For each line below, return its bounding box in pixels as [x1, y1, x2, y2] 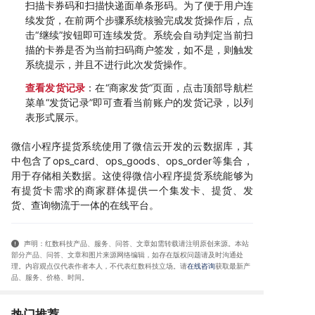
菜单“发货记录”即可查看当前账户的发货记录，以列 [25, 96, 253, 109]
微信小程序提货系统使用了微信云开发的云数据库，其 [11, 140, 253, 153]
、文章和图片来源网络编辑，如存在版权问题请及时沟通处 [60, 251, 243, 259]
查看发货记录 [25, 82, 85, 94]
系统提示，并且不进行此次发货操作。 [25, 58, 193, 71]
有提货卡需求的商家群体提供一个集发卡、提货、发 [11, 184, 253, 197]
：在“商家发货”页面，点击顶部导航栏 [85, 82, 253, 94]
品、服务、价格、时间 [11, 274, 82, 281]
